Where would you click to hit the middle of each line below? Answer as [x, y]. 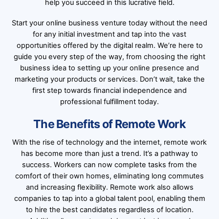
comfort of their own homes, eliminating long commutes [109, 176]
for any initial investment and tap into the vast [109, 34]
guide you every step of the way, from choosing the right [109, 56]
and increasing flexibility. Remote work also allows [109, 187]
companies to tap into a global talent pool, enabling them [109, 199]
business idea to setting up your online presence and [109, 68]
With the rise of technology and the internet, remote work [109, 142]
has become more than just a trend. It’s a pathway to [109, 154]
